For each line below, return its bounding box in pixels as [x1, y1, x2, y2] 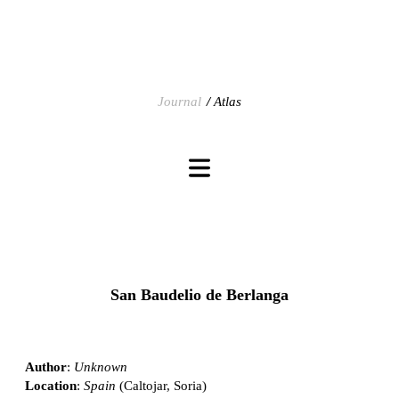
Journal [158, 94, 201, 109]
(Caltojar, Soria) [116, 378, 207, 393]
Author [25, 359, 67, 374]
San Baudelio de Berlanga [110, 285, 289, 304]
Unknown [74, 359, 127, 374]
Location [25, 378, 77, 393]
